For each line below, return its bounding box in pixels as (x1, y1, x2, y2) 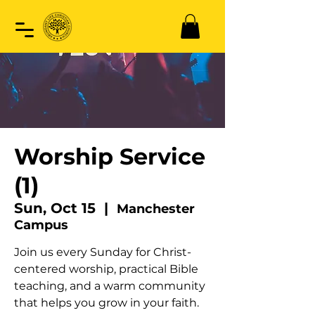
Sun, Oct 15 (14, 199, 96, 217)
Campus (14, 217, 68, 233)
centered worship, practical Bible (14, 262, 198, 276)
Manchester (117, 200, 195, 217)
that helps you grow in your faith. (14, 295, 199, 309)
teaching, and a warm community (14, 278, 205, 292)
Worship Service (14, 142, 205, 170)
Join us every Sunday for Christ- (14, 245, 191, 259)
